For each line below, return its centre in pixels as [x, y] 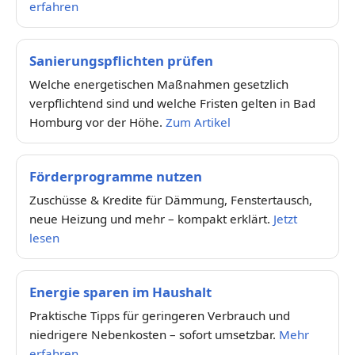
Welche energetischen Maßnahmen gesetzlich [159, 84]
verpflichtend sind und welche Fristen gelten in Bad [172, 103]
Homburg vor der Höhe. [97, 122]
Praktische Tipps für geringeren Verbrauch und [160, 316]
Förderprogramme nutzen [116, 177]
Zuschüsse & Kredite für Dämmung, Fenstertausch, [171, 200]
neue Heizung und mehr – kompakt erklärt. [151, 219]
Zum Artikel [198, 122]
